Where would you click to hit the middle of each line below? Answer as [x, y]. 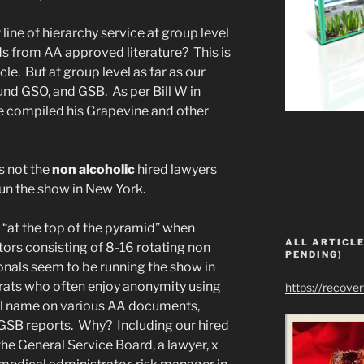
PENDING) [314, 254]
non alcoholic [95, 169]
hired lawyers [177, 169]
